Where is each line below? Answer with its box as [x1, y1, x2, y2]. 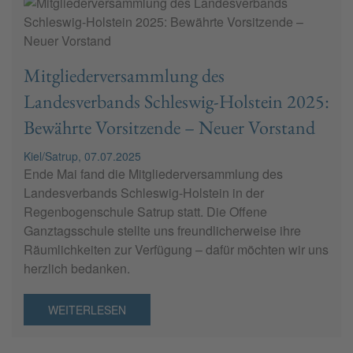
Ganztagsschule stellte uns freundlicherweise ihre [24, 221, 301, 240]
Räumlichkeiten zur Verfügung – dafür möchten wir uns [24, 240, 329, 259]
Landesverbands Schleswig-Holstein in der [24, 184, 264, 203]
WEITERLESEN [48, 302, 126, 318]
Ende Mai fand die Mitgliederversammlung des [24, 165, 283, 184]
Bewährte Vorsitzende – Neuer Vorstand [24, 115, 315, 140]
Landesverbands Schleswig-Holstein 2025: [24, 89, 329, 114]
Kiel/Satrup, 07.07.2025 [24, 148, 141, 165]
